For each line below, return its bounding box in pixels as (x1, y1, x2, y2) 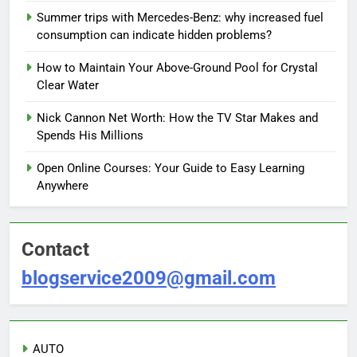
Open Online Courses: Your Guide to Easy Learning (37, 160, 304, 175)
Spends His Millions (37, 127, 143, 143)
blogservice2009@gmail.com (22, 266, 276, 289)
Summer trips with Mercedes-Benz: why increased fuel (37, 10, 324, 25)
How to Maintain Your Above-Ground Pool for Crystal (37, 60, 318, 75)
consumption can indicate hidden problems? (37, 27, 272, 42)
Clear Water (37, 77, 99, 92)
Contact (22, 237, 89, 261)
